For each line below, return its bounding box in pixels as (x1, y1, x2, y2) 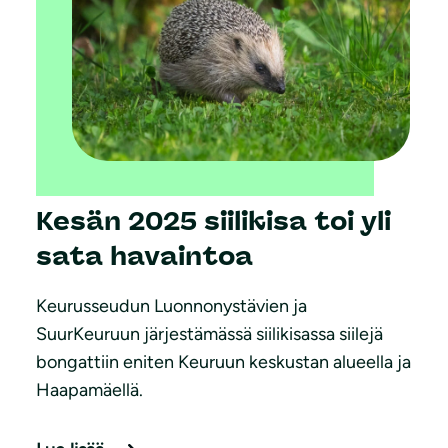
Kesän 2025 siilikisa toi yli (36, 205, 391, 238)
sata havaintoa (36, 240, 253, 273)
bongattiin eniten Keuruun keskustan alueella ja (36, 351, 411, 374)
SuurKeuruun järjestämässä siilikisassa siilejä (36, 323, 383, 346)
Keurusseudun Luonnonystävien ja (36, 295, 307, 318)
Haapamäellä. (36, 379, 143, 402)
